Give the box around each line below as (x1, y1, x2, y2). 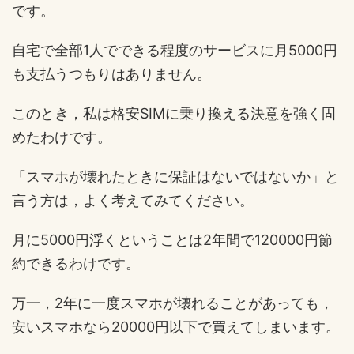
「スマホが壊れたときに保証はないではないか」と (12, 168, 339, 186)
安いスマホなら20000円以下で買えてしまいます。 (12, 318, 340, 336)
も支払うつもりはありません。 (12, 66, 211, 83)
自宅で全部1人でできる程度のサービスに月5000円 (12, 42, 337, 59)
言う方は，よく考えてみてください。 (12, 192, 254, 209)
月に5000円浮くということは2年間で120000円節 (12, 232, 333, 249)
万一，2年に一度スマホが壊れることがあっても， (12, 295, 333, 312)
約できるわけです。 (12, 255, 140, 273)
